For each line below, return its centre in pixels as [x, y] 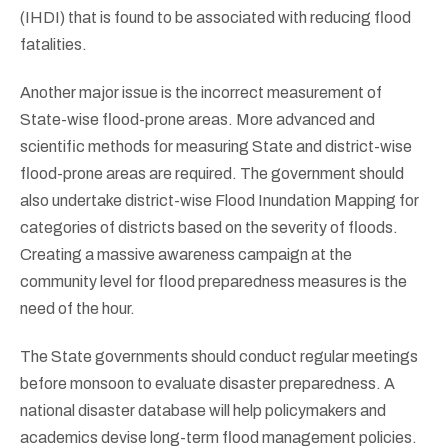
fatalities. [53, 45]
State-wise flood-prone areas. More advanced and [197, 119]
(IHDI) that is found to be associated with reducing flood [215, 18]
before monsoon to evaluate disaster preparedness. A [207, 383]
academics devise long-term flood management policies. [218, 437]
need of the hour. [77, 308]
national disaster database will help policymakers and [203, 410]
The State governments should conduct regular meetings [219, 356]
